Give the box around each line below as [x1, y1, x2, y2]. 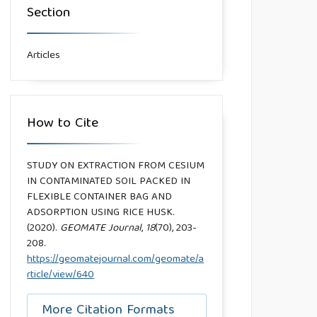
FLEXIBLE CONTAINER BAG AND [27, 188, 173, 207]
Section [27, 1, 71, 26]
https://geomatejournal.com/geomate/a [27, 250, 204, 270]
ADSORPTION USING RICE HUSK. [27, 204, 175, 223]
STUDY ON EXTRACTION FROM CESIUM [27, 157, 205, 176]
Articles [27, 47, 61, 66]
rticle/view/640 [27, 266, 95, 285]
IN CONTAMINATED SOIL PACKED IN [27, 173, 191, 192]
